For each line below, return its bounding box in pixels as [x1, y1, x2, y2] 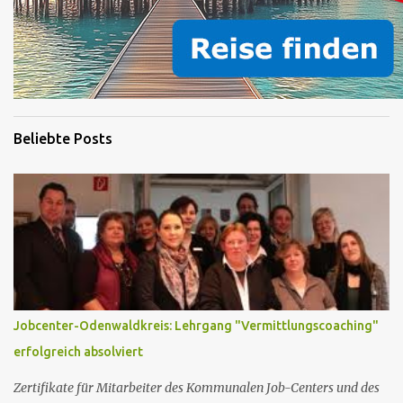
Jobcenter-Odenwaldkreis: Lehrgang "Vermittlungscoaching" [13, 318, 379, 333]
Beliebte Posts [13, 130, 112, 147]
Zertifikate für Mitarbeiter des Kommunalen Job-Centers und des [13, 380, 380, 396]
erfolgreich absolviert [13, 345, 143, 359]
